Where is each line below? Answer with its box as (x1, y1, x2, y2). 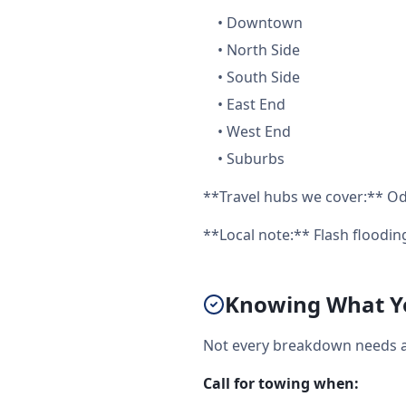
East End (227, 94, 285, 114)
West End (227, 121, 291, 141)
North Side (227, 40, 300, 60)
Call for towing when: (203, 373, 359, 393)
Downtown (227, 13, 303, 33)
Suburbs (227, 149, 285, 169)
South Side (227, 67, 300, 87)
